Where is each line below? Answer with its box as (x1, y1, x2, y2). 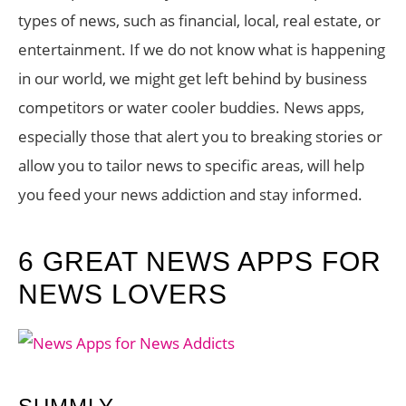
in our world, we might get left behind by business (18, 68, 367, 89)
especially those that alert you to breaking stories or (18, 126, 382, 147)
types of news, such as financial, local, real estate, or (18, 10, 381, 31)
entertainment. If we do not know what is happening (18, 39, 385, 60)
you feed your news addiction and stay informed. (18, 184, 362, 205)
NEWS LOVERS (18, 279, 227, 309)
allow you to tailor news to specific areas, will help (18, 155, 364, 176)
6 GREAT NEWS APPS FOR (18, 246, 382, 276)
